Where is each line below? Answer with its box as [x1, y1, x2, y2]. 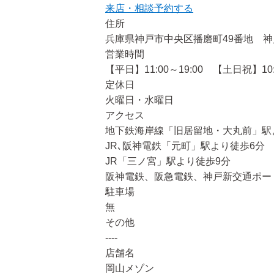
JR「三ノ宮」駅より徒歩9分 [105, 156, 231, 166]
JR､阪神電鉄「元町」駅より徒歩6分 [105, 141, 265, 151]
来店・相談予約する [105, 3, 193, 13]
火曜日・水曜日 [105, 95, 174, 105]
